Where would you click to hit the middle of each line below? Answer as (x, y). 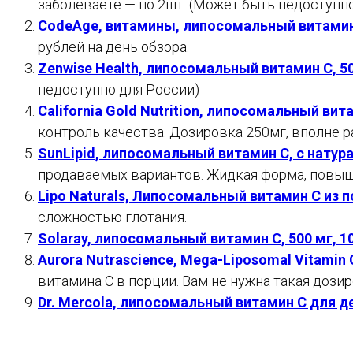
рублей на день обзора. (113, 46)
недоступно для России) (119, 89)
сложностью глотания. (112, 217)
